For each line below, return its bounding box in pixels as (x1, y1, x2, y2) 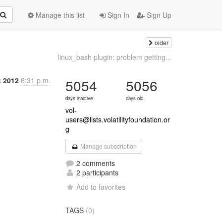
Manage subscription (78, 142, 137, 150)
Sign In (106, 10, 129, 20)
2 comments (74, 158, 115, 168)
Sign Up (145, 10, 171, 20)
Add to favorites (76, 182, 126, 192)
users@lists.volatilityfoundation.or (65, 114, 170, 124)
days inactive (65, 95, 93, 102)
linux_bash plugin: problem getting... (57, 52, 171, 62)
